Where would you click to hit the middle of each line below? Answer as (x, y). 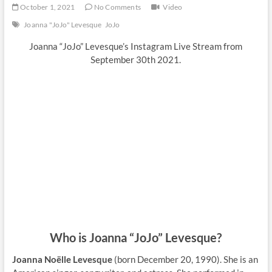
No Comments (117, 7)
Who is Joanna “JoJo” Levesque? (136, 237)
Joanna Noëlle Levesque (62, 259)
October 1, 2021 (47, 7)
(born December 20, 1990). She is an (185, 259)
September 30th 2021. (136, 59)
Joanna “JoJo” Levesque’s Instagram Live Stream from (136, 46)
